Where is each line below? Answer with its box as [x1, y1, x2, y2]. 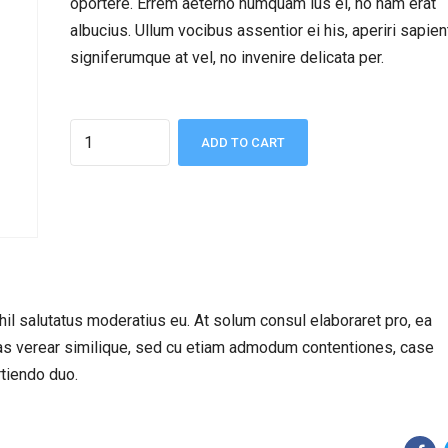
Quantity [69, 121, 116, 136]
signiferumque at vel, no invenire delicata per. [70, 48, 384, 67]
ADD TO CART [201, 134, 285, 150]
